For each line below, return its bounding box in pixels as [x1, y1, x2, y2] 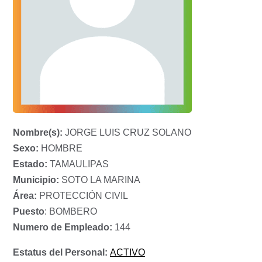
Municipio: [13, 175, 59, 185]
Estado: [13, 159, 47, 170]
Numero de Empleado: [13, 222, 112, 233]
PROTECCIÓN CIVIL [37, 191, 128, 201]
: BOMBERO [44, 206, 97, 217]
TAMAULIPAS [47, 159, 109, 170]
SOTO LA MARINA [59, 175, 140, 185]
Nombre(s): [13, 127, 63, 138]
